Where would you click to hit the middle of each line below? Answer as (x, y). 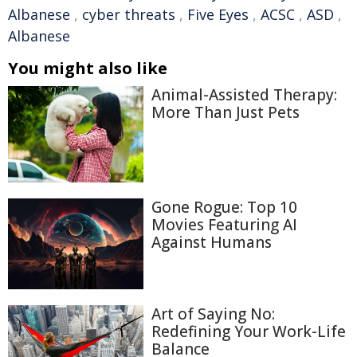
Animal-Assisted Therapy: (244, 95)
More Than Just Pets (226, 112)
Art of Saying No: (213, 314)
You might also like (88, 68)
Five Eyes (218, 14)
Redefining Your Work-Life (249, 331)
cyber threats (129, 14)
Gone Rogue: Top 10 (224, 208)
